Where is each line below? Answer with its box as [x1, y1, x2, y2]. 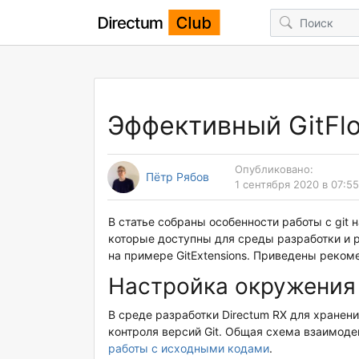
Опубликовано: [235, 163, 313, 175]
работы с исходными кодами [108, 341, 270, 355]
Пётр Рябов [146, 170, 209, 184]
